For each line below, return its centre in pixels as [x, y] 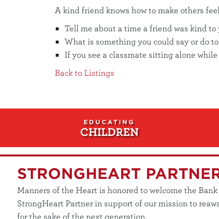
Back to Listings [85, 72]
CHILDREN [109, 131]
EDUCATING [109, 122]
